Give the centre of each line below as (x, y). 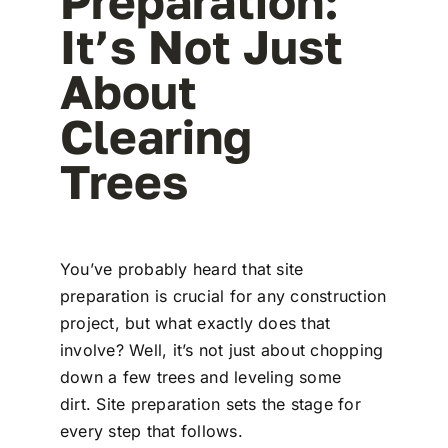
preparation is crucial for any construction (223, 296)
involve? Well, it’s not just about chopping (221, 350)
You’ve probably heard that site (181, 269)
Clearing (155, 136)
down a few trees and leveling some (200, 377)
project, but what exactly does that (195, 323)
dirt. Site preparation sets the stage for (210, 404)
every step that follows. (151, 431)
